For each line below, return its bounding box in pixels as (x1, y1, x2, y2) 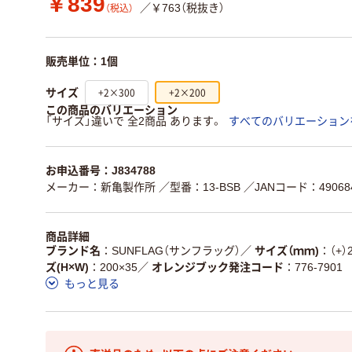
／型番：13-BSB (159, 181, 240, 193)
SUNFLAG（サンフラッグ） (112, 244, 240, 257)
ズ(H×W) (46, 260, 89, 273)
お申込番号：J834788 (46, 164, 156, 177)
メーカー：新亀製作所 (46, 181, 156, 193)
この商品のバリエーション (46, 104, 178, 116)
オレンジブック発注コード (152, 260, 284, 273)
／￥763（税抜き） (140, 2, 225, 15)
